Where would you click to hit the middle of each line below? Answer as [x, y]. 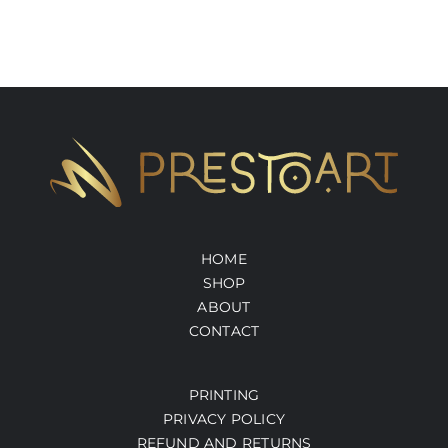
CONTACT [224, 330]
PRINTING [224, 394]
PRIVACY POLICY [224, 418]
